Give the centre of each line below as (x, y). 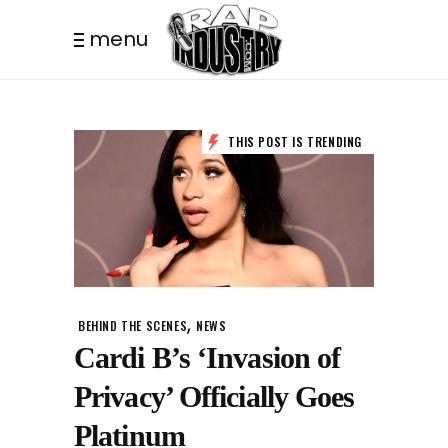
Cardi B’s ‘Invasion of (207, 357)
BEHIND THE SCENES (133, 325)
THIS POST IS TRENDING (293, 141)
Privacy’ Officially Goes (214, 396)
